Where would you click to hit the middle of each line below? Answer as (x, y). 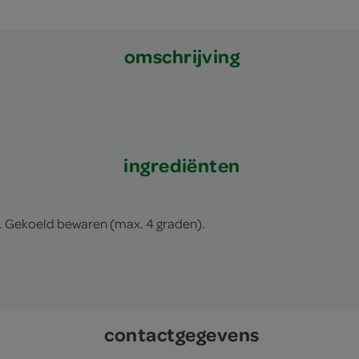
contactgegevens (182, 334)
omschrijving (182, 56)
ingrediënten (182, 165)
